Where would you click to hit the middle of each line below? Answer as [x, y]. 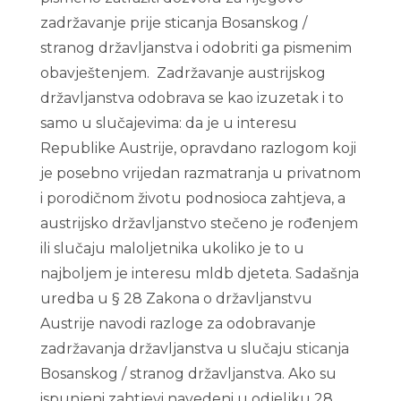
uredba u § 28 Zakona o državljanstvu [176, 299]
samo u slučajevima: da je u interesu [168, 123]
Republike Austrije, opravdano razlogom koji [198, 148]
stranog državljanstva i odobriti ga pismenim [196, 48]
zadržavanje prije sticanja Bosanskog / [173, 23]
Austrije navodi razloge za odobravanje [178, 324]
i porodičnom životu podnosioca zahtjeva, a [192, 198]
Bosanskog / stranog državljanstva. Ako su [188, 374]
